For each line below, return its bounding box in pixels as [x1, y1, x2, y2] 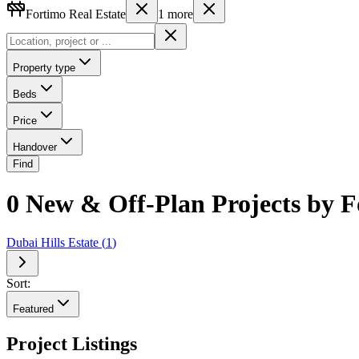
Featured [13, 303, 54, 316]
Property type [13, 61, 75, 74]
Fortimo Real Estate [26, 6, 126, 21]
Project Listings [6, 333, 137, 355]
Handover [13, 140, 57, 153]
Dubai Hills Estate [6, 236, 99, 250]
